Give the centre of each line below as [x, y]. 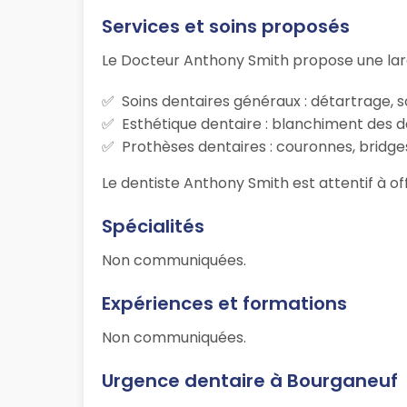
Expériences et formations [224, 304]
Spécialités [153, 227]
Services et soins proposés [226, 27]
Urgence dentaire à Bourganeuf [250, 381]
